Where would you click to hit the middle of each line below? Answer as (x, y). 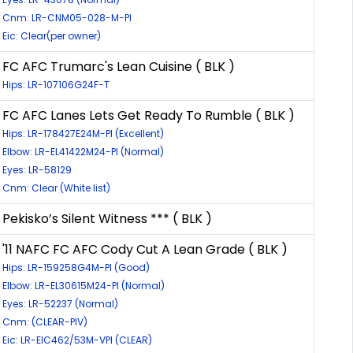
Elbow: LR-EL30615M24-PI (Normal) (84, 285)
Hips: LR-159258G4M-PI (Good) (76, 267)
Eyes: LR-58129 (37, 169)
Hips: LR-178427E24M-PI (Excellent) (83, 133)
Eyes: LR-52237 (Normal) (60, 303)
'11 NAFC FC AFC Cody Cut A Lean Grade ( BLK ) (145, 249)
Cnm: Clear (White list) (56, 188)
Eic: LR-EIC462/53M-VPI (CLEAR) (77, 340)
